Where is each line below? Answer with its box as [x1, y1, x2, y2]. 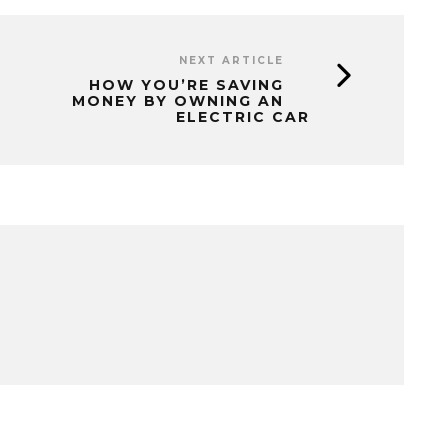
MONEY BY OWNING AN [72, 92, 284, 110]
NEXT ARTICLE [179, 54, 284, 67]
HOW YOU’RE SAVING [89, 76, 284, 94]
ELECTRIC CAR [176, 108, 310, 126]
